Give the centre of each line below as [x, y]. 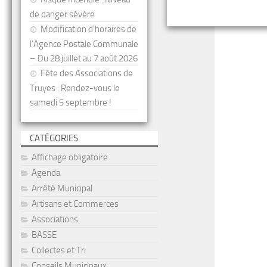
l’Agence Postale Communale [84, 44]
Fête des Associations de [87, 73]
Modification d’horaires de [89, 29]
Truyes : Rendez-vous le [75, 88]
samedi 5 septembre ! [71, 103]
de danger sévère [62, 14]
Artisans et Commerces [75, 204]
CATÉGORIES [54, 138]
